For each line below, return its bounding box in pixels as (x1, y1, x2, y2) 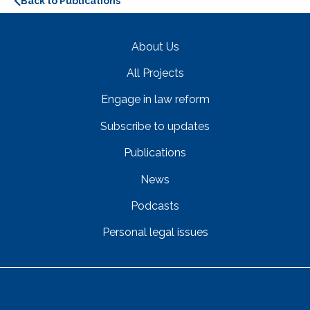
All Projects (126, 66, 184, 80)
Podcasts (131, 199, 179, 212)
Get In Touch (116, 289, 194, 304)
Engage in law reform (100, 93, 210, 107)
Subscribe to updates (100, 119, 210, 133)
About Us (131, 39, 179, 53)
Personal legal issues (102, 226, 208, 239)
